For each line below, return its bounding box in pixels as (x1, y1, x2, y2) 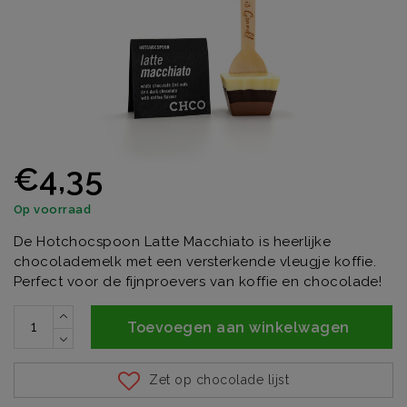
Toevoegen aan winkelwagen (127, 318, 350, 336)
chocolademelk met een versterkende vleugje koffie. (14, 253, 377, 270)
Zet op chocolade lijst (149, 372, 290, 388)
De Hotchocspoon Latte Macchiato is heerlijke (14, 233, 332, 250)
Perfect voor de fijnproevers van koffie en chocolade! (14, 273, 382, 290)
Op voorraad (14, 202, 92, 216)
